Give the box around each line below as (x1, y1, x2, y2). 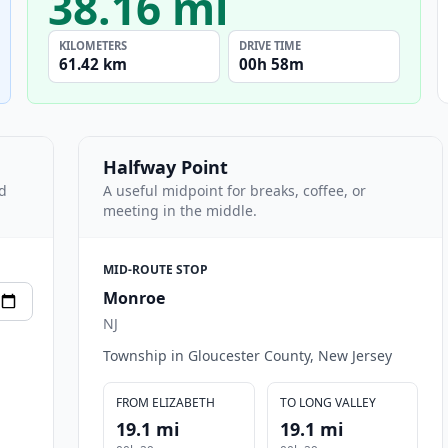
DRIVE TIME (239, 37, 302, 53)
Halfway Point (103, 154, 228, 179)
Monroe (103, 286, 165, 309)
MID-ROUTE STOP (103, 260, 208, 278)
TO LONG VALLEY (279, 393, 376, 411)
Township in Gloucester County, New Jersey (103, 345, 392, 365)
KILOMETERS (59, 37, 128, 53)
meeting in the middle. (103, 200, 257, 220)
